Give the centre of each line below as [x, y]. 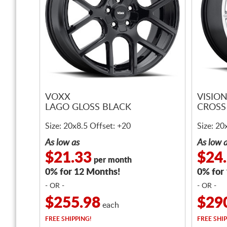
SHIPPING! [75, 219]
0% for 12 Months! [83, 172]
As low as [62, 143]
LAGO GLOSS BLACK [88, 108]
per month [112, 160]
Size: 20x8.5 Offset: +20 [88, 126]
